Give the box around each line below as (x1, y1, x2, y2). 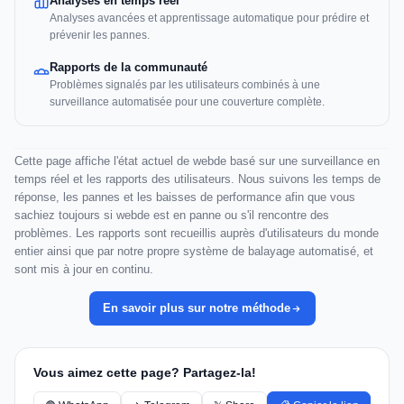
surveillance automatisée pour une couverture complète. (50, 96, 325, 109)
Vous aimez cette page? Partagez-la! (33, 365, 256, 381)
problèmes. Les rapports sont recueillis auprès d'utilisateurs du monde (14, 226, 379, 241)
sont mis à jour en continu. (14, 262, 153, 277)
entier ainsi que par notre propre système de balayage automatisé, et (14, 244, 373, 259)
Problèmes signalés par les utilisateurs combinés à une (50, 78, 320, 92)
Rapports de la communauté (50, 60, 207, 75)
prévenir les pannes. (50, 29, 150, 42)
